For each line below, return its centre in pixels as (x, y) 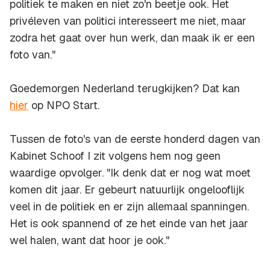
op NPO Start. (64, 105)
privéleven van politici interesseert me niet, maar (128, 21)
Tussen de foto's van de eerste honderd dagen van (135, 139)
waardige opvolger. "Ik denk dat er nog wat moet (130, 173)
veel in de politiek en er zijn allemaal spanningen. (129, 207)
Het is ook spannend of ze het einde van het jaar (129, 224)
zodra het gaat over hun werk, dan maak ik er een (132, 38)
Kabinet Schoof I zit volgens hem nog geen (115, 156)
